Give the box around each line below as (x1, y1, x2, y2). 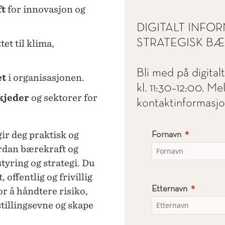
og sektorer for (29, 92, 97, 103)
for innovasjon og (6, 4, 85, 15)
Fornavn (152, 130, 181, 139)
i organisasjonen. (6, 72, 84, 83)
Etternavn (152, 184, 187, 193)
